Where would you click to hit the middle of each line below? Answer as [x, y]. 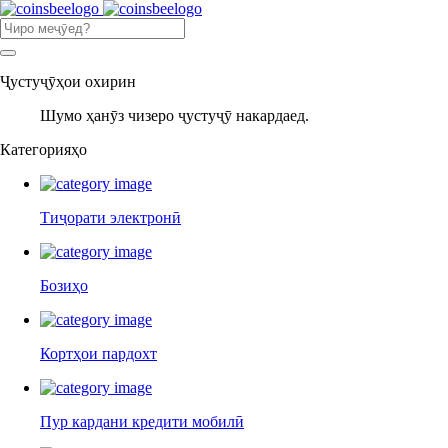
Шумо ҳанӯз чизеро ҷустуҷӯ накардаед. [174, 115]
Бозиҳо [64, 285]
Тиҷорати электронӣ [110, 217]
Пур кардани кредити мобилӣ [142, 421]
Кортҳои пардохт [98, 353]
